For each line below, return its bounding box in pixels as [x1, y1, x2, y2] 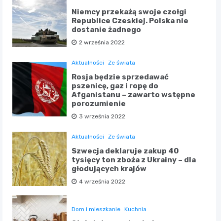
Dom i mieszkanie [72, 206, 121, 213]
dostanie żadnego [72, 25, 142, 35]
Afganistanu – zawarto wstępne [72, 90, 196, 100]
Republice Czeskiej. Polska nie [72, 16, 189, 26]
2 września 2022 [79, 39, 125, 46]
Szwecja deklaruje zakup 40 [72, 147, 179, 156]
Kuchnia [124, 206, 147, 213]
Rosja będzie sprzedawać [72, 73, 169, 82]
